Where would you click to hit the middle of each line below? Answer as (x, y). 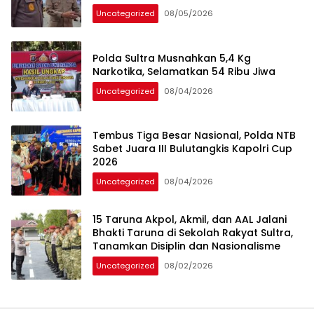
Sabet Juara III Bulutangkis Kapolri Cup (192, 149)
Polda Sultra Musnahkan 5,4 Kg (172, 58)
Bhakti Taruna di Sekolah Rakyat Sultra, (193, 233)
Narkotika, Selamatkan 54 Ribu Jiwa (184, 71)
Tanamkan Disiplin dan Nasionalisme (186, 246)
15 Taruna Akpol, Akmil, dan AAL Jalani (190, 220)
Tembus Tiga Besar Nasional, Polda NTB (194, 136)
